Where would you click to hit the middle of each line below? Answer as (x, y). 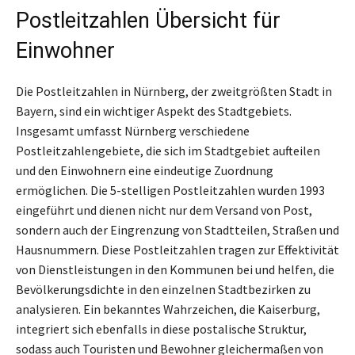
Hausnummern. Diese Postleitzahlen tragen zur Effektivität (177, 249)
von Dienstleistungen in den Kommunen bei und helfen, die (175, 269)
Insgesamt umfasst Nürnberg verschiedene (133, 130)
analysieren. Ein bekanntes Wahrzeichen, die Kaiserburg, (168, 309)
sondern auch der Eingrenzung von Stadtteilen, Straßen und (177, 229)
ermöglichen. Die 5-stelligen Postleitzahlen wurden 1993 (170, 190)
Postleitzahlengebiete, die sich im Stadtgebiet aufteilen (168, 150)
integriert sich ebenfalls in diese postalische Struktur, (161, 328)
